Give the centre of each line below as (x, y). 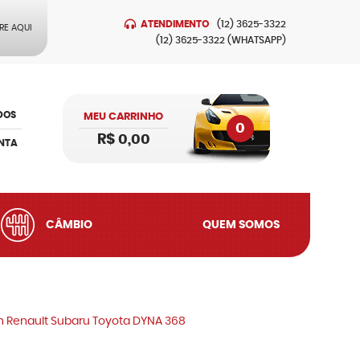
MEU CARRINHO (124, 117)
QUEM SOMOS (241, 225)
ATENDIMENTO (175, 24)
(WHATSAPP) (257, 40)
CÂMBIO (70, 225)
